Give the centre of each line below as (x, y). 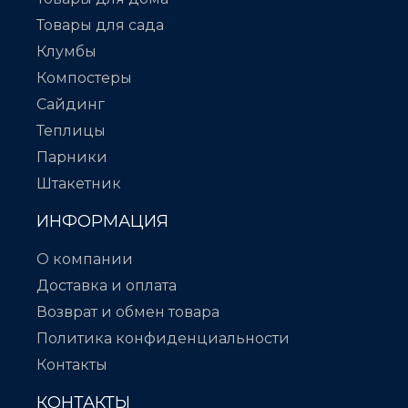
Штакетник (79, 184)
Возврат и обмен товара (128, 312)
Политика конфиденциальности (163, 339)
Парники (72, 158)
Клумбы (66, 52)
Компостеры (84, 78)
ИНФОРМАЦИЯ (102, 222)
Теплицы (71, 131)
